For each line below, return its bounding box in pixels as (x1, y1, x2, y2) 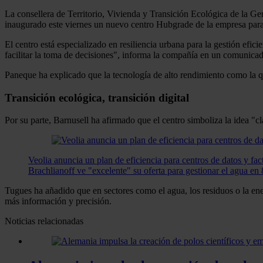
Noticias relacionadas (5, 216, 83, 227)
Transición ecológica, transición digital (5, 91, 189, 104)
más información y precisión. (5, 196, 112, 207)
